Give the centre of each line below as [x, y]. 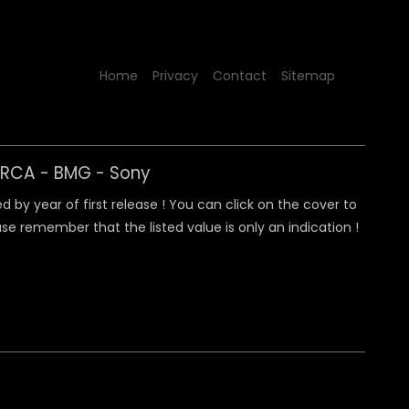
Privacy [175, 76]
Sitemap [308, 76]
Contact [240, 76]
